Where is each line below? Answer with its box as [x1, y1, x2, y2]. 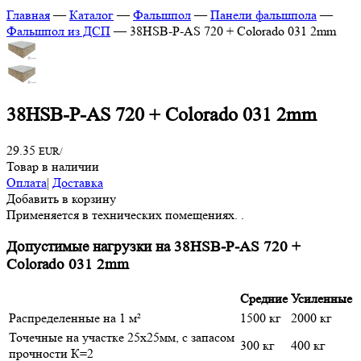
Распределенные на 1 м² [9, 310, 141, 326]
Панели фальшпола [210, 7, 317, 23]
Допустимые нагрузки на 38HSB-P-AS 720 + [6, 238, 301, 255]
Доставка [52, 174, 103, 190]
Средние [240, 291, 288, 307]
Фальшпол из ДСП [6, 23, 110, 39]
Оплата [6, 174, 47, 190]
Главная [6, 7, 50, 23]
